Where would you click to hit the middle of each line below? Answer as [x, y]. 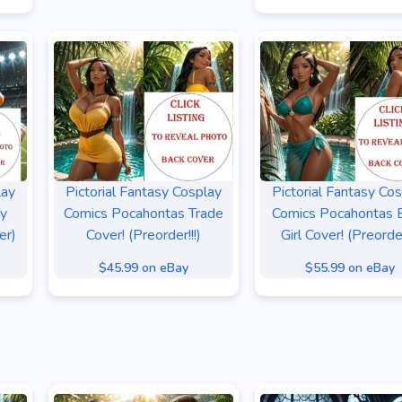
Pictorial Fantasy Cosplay [144, 192]
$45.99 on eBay [144, 268]
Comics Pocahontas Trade [144, 214]
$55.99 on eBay [350, 268]
